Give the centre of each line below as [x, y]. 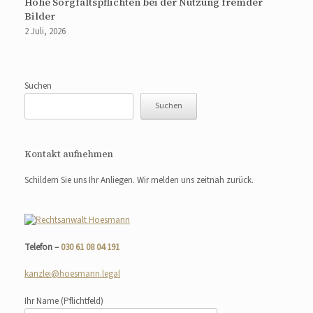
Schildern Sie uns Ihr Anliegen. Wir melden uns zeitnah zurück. [139, 180]
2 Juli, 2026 [45, 31]
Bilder [40, 16]
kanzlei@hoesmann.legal [72, 274]
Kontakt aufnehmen [69, 154]
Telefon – [43, 247]
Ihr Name [43, 301]
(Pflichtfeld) [82, 301]
